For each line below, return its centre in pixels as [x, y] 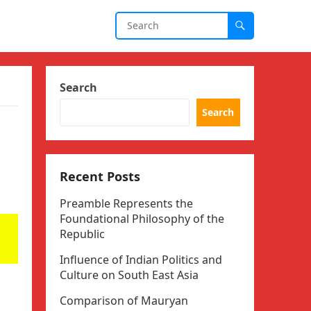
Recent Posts [100, 176]
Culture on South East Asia [129, 275]
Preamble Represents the [126, 203]
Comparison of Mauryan [124, 301]
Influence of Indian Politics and [141, 260]
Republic [82, 234]
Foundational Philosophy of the [142, 219]
